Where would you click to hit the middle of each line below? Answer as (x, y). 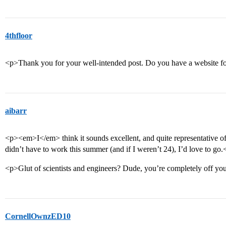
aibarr (16, 111)
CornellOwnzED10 (38, 216)
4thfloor (19, 36)
